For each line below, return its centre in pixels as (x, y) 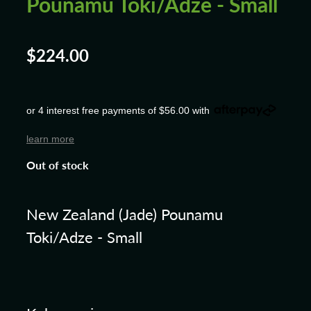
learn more (50, 138)
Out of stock (58, 165)
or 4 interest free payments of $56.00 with (118, 110)
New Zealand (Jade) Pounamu (125, 214)
